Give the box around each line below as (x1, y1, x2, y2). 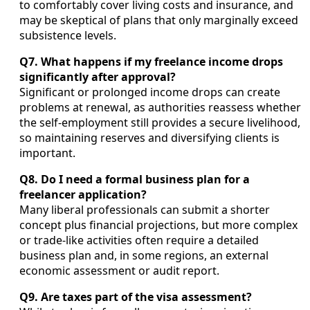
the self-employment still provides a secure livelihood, (19, 115, 300, 131)
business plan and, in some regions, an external (19, 248, 268, 264)
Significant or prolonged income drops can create (19, 84, 280, 100)
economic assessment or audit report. (19, 263, 219, 279)
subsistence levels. (19, 28, 116, 44)
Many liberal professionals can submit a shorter (19, 202, 270, 218)
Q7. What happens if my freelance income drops (19, 54, 283, 70)
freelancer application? (19, 187, 147, 203)
